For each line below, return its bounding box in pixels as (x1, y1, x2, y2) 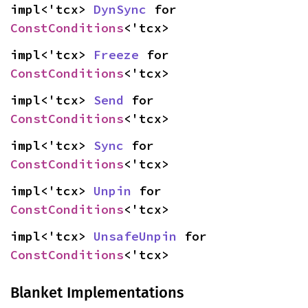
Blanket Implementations (10, 283, 184, 302)
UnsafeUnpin (93, 228, 177, 244)
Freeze (93, 46, 139, 63)
